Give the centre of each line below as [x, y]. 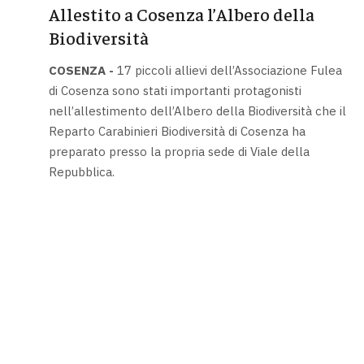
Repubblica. [81, 171]
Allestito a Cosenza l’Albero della [181, 14]
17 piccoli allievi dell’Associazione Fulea [227, 70]
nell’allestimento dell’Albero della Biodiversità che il [197, 110]
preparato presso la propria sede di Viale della [179, 151]
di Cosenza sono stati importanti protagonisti [175, 90]
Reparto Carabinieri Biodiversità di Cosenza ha [177, 131]
